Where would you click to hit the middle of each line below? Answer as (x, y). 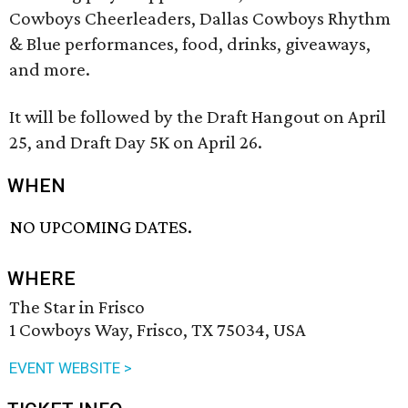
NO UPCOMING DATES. (102, 227)
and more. (50, 69)
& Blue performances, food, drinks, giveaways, (190, 44)
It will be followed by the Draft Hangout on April (198, 117)
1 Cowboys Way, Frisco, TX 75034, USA (158, 330)
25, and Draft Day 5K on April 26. (136, 142)
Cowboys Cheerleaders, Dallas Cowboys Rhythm (200, 18)
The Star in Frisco (77, 307)
